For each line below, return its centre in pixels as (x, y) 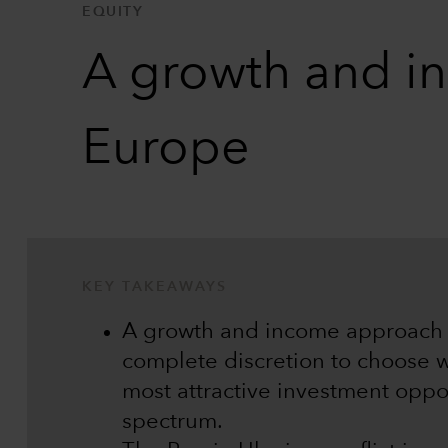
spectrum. (172, 422)
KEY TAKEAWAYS (155, 287)
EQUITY (112, 12)
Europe (166, 150)
